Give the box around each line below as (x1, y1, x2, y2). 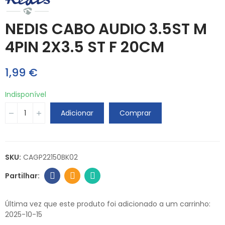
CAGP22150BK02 (23, 152, 78, 163)
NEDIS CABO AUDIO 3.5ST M (5, 19, 207, 40)
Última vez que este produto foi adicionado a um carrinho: (5, 199, 210, 209)
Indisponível (5, 89, 46, 100)
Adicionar (61, 108, 93, 119)
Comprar (120, 108, 151, 119)
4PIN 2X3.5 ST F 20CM (5, 37, 164, 58)
